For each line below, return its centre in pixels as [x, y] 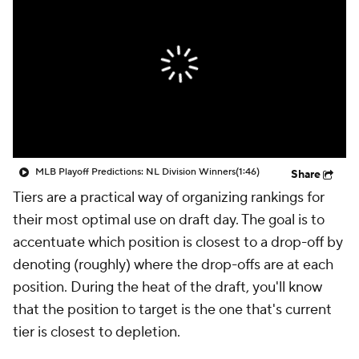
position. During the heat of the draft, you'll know [167, 287]
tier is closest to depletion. [100, 332]
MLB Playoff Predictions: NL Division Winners [135, 172]
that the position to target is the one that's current [172, 310]
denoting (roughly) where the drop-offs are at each [173, 265]
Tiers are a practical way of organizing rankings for [169, 198]
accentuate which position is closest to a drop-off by [178, 242]
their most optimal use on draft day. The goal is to [169, 220]
